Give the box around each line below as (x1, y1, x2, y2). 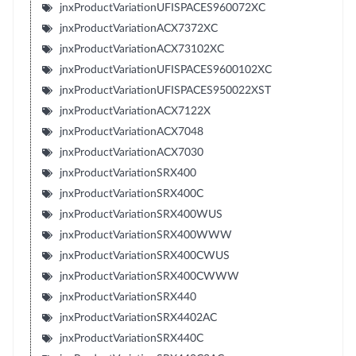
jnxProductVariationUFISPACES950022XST (59, 84, 271, 96)
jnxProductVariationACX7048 (59, 126, 203, 137)
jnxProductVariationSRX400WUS (59, 208, 222, 220)
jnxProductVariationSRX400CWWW (59, 270, 239, 282)
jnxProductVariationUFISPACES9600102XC (59, 64, 272, 75)
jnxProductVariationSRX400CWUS (59, 250, 230, 261)
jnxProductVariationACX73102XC (59, 43, 224, 55)
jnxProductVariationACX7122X (59, 105, 211, 117)
